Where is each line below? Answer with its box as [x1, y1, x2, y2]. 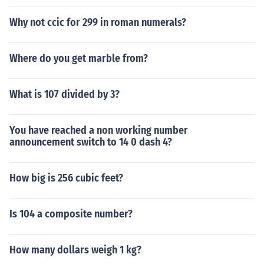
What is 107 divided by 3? [9, 88, 120, 101]
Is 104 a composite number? [9, 207, 133, 220]
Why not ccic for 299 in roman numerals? [9, 16, 186, 29]
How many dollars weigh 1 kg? [9, 243, 141, 256]
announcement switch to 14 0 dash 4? [9, 136, 172, 148]
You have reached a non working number [9, 124, 188, 137]
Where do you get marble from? [9, 52, 148, 65]
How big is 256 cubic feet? [9, 171, 123, 184]
